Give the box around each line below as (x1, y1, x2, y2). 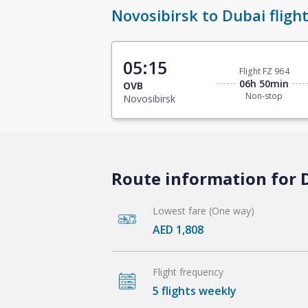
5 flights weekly (153, 283, 236, 298)
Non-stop (245, 90, 283, 102)
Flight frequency (153, 265, 223, 278)
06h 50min (239, 77, 289, 91)
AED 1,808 (153, 221, 203, 237)
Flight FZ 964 (239, 65, 289, 78)
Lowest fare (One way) (153, 203, 254, 217)
